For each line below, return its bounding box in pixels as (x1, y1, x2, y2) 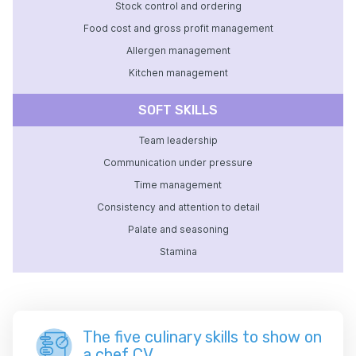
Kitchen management (128, 67, 228, 79)
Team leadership (138, 134, 218, 147)
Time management (134, 179, 222, 192)
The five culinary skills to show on (83, 327, 322, 347)
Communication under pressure (103, 157, 253, 169)
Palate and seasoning (127, 223, 229, 236)
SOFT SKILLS (138, 103, 218, 118)
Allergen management (126, 44, 230, 57)
